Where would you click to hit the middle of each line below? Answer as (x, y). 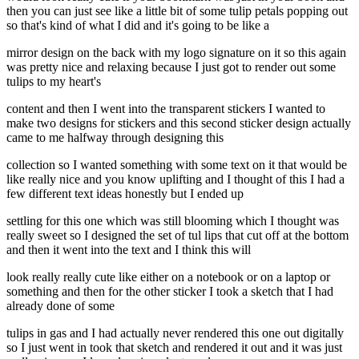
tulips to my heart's (54, 82)
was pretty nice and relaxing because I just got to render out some (171, 67)
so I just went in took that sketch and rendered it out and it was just (174, 348)
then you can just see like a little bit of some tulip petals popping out (177, 11)
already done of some (61, 306)
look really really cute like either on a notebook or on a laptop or (168, 277)
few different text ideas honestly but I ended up (125, 194)
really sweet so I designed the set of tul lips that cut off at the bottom (177, 236)
